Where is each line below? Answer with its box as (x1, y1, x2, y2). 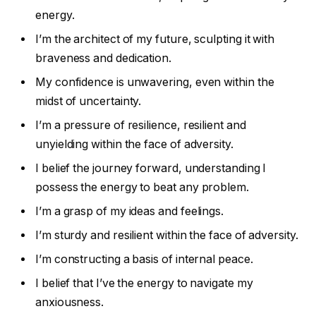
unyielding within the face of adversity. (35, 138, 233, 152)
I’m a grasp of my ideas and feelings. (35, 205, 224, 219)
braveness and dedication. (35, 51, 172, 66)
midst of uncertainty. (35, 95, 142, 109)
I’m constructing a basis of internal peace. (35, 253, 253, 267)
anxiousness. (35, 296, 104, 310)
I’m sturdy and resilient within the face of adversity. (35, 229, 298, 243)
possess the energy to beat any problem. (35, 181, 249, 195)
